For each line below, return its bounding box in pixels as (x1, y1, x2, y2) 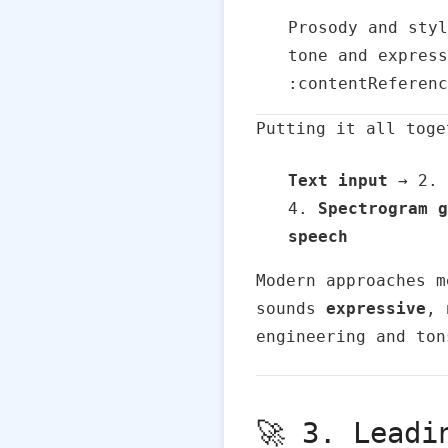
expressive (326, 299, 426, 318)
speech (288, 227, 348, 246)
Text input (288, 171, 388, 190)
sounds (256, 299, 326, 318)
